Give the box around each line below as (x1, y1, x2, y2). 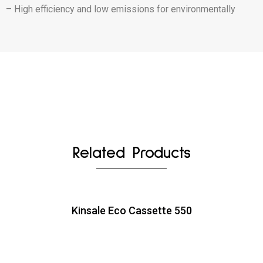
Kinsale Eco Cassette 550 (71, 204, 192, 217)
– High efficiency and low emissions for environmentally (6, 4, 235, 15)
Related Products (72, 145, 191, 162)
